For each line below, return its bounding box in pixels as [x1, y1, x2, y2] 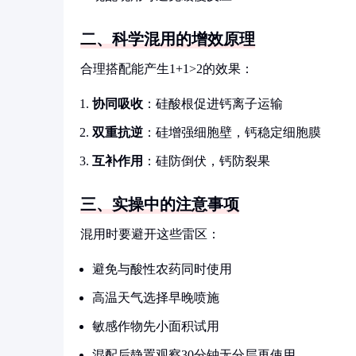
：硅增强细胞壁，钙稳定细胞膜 [143, 126, 321, 139]
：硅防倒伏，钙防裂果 [143, 154, 270, 168]
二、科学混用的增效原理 [80, 30, 255, 48]
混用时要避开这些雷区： [80, 227, 220, 241]
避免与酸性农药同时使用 [92, 262, 232, 276]
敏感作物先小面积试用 [92, 319, 219, 333]
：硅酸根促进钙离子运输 [143, 97, 283, 110]
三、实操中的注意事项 [80, 195, 239, 213]
